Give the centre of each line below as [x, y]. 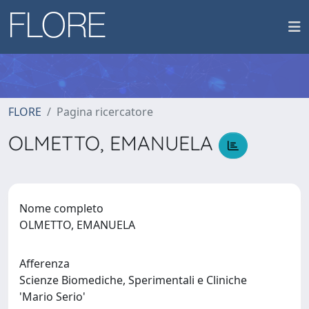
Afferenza [44, 263]
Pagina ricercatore [105, 112]
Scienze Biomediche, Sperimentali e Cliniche [133, 280]
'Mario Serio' [55, 296]
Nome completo [61, 208]
